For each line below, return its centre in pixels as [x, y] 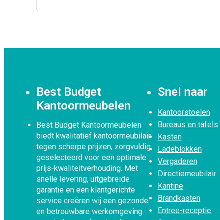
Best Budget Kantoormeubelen [89, 125]
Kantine [170, 186]
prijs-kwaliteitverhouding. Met [87, 168]
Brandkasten [179, 198]
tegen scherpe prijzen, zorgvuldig [94, 147]
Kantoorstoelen [184, 112]
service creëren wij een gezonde [93, 201]
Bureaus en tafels [188, 125]
